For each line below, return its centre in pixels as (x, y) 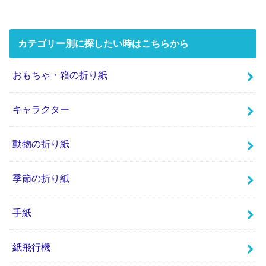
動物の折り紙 (41, 144)
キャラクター (41, 110)
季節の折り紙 (41, 178)
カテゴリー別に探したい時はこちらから (103, 44)
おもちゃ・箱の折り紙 (60, 75)
